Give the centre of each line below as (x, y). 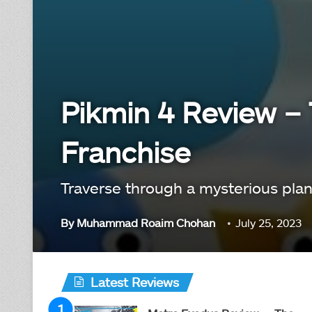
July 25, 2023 (268, 223)
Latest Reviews (135, 282)
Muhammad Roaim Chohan (146, 223)
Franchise (125, 151)
